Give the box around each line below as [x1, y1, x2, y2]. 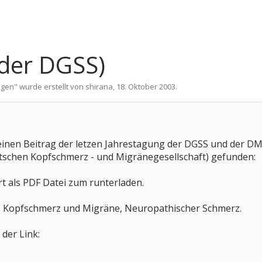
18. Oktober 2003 [116, 81, 175, 92]
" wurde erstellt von [14, 81, 85, 92]
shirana [85, 81, 113, 92]
